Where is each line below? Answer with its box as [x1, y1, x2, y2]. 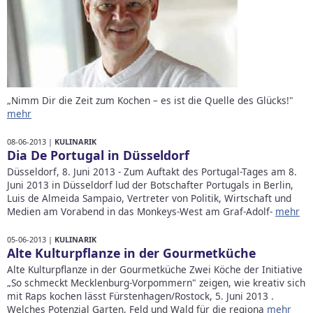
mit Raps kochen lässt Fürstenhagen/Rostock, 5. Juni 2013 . [7, 289, 274, 303]
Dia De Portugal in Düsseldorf [7, 147, 189, 164]
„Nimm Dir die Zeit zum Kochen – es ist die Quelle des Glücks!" [7, 94, 293, 108]
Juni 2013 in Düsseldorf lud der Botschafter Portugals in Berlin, [7, 178, 293, 192]
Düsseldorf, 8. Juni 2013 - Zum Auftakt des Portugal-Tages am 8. [7, 165, 297, 179]
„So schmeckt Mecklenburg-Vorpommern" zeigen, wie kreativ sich [7, 276, 305, 290]
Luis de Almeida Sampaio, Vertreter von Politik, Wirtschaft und [7, 191, 291, 205]
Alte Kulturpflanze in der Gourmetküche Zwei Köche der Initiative [7, 263, 303, 277]
